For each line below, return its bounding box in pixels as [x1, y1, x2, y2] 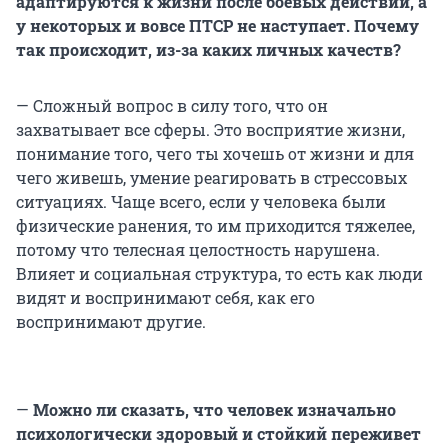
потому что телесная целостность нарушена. [16, 239, 380, 261]
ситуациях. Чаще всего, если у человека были [16, 191, 386, 213]
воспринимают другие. [16, 311, 206, 333]
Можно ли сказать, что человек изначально [29, 399, 396, 421]
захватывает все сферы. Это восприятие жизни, [16, 119, 405, 141]
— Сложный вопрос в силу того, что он [16, 95, 328, 117]
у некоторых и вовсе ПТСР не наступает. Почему [16, 15, 419, 37]
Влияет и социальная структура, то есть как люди [16, 263, 423, 285]
